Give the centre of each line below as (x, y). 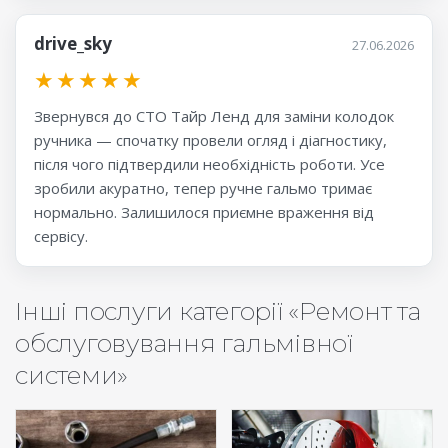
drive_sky (73, 44)
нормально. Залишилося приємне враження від (204, 212)
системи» (71, 375)
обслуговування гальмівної (184, 343)
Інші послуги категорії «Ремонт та (218, 311)
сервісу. (61, 236)
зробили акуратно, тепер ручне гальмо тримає (203, 188)
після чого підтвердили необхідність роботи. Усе (209, 164)
